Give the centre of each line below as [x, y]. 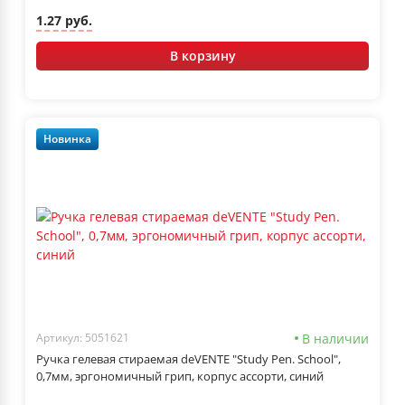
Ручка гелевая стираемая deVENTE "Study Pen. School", [188, 358]
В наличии [335, 338]
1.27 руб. [64, 21]
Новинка [67, 139]
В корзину [202, 55]
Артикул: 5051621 [83, 338]
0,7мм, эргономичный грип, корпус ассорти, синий [180, 376]
